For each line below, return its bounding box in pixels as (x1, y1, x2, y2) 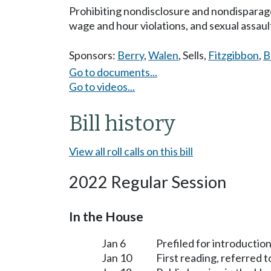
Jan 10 (102, 250, 132, 264)
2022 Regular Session (69, 171, 226, 192)
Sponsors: (69, 48, 117, 62)
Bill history (69, 110, 175, 136)
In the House (69, 208, 143, 224)
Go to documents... (69, 65, 157, 79)
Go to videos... (69, 79, 135, 93)
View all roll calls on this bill (69, 144, 193, 158)
